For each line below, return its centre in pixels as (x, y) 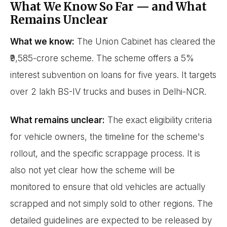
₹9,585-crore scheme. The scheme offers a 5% (102, 59)
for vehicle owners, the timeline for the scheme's (107, 137)
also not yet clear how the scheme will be (92, 170)
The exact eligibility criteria (158, 120)
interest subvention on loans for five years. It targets (113, 75)
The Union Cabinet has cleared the (145, 42)
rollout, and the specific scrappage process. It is (105, 153)
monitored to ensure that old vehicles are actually (108, 187)
